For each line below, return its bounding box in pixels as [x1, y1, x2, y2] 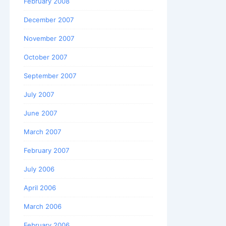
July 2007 [24, 90, 54, 98]
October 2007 [24, 52, 67, 61]
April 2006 [24, 183, 56, 192]
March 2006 [24, 202, 62, 210]
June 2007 [24, 108, 57, 117]
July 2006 [24, 164, 54, 173]
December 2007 [24, 15, 74, 24]
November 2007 [24, 34, 74, 42]
